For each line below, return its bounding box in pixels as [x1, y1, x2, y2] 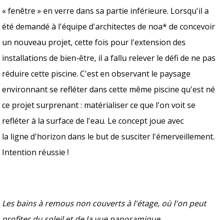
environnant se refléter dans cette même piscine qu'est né [2, 83, 216, 95]
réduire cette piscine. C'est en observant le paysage [2, 68, 191, 79]
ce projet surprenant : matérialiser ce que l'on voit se [2, 99, 196, 110]
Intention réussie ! [2, 146, 69, 158]
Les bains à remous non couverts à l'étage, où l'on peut [2, 197, 207, 209]
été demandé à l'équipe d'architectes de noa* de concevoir [2, 21, 216, 32]
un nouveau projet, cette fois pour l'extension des [2, 36, 186, 48]
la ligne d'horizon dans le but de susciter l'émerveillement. [2, 131, 215, 142]
